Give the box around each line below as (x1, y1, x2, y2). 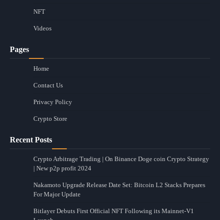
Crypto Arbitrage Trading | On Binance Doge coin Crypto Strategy (33, 155, 209, 163)
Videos (33, 25, 52, 32)
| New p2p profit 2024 (33, 165, 91, 172)
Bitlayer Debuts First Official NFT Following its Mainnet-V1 (33, 207, 194, 215)
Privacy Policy (33, 98, 72, 106)
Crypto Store (33, 115, 67, 123)
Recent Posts (10, 136, 52, 144)
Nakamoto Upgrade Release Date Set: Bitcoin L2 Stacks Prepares (33, 181, 205, 189)
